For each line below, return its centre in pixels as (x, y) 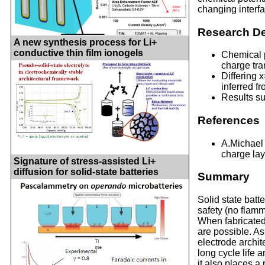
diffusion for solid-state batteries (86, 172)
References (229, 121)
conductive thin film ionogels (78, 53)
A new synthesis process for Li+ (85, 42)
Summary (224, 177)
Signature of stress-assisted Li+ (85, 161)
